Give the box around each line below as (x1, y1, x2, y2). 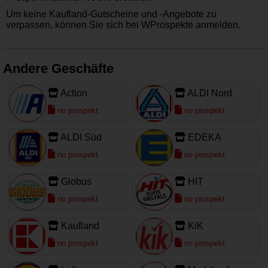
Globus (60, 176, 92, 187)
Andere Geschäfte (3, 60, 114, 76)
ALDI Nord (187, 87, 232, 98)
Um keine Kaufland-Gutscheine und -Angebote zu (6, 8, 217, 19)
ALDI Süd (60, 132, 102, 142)
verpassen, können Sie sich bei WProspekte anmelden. (6, 19, 240, 30)
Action (60, 87, 87, 98)
